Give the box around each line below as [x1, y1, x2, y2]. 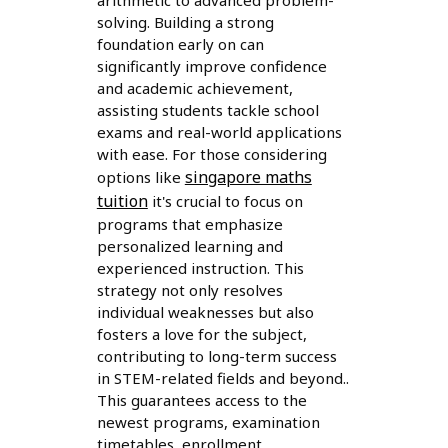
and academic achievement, [96, 78, 293, 99]
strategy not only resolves [96, 280, 283, 301]
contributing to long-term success [96, 346, 337, 367]
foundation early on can [96, 34, 264, 55]
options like [96, 167, 185, 188]
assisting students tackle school [96, 100, 319, 121]
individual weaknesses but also [96, 302, 314, 323]
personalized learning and [96, 236, 283, 257]
